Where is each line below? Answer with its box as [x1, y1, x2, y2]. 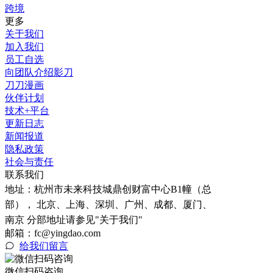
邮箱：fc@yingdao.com [5, 228, 101, 239]
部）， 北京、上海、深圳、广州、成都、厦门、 [5, 199, 212, 210]
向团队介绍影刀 [5, 67, 73, 78]
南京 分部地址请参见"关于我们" [5, 214, 143, 225]
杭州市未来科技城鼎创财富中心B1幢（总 [34, 184, 211, 195]
